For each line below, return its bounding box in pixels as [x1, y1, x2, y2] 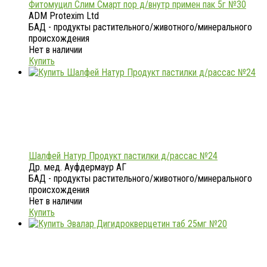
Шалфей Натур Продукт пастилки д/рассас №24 [29, 150, 218, 162]
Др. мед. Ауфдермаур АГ [29, 161, 126, 173]
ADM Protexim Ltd [29, 10, 99, 21]
